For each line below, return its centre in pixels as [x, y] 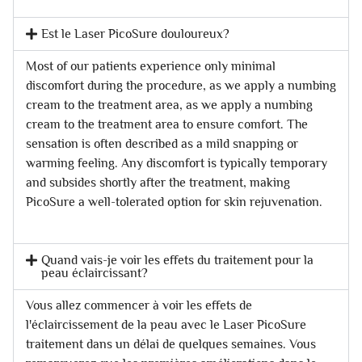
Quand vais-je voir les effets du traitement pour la [178, 260]
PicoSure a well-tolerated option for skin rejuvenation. [174, 202]
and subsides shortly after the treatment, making [158, 182]
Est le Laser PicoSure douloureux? [136, 34]
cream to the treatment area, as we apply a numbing [169, 105]
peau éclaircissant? [95, 273]
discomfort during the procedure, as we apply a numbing [181, 85]
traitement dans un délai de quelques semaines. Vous [171, 344]
